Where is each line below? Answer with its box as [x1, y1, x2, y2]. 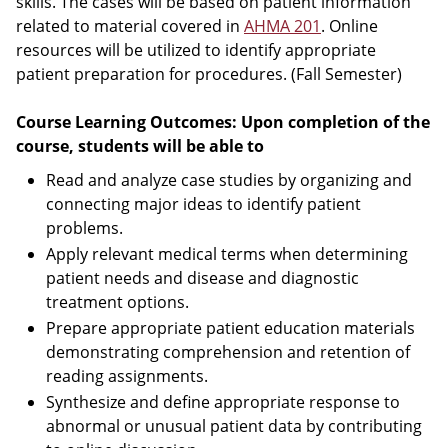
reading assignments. [46, 365, 208, 387]
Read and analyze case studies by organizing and [46, 169, 412, 191]
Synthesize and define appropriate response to [46, 391, 400, 413]
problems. [46, 217, 123, 239]
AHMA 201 [244, 15, 321, 37]
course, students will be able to [16, 135, 264, 157]
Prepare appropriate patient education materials [46, 317, 415, 339]
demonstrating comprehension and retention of [46, 341, 410, 363]
